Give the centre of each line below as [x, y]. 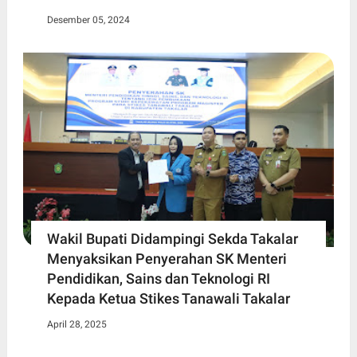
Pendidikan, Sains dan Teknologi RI [158, 278]
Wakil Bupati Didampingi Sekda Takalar [172, 238]
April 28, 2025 [76, 324]
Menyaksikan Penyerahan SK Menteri [167, 258]
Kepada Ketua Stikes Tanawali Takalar [168, 298]
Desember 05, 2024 [88, 20]
